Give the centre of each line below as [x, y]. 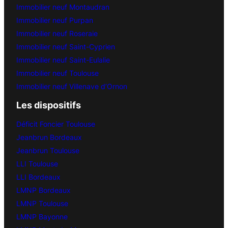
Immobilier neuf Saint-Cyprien [66, 47]
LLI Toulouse [37, 164]
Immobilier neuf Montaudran [63, 7]
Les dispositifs [49, 105]
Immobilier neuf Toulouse [58, 73]
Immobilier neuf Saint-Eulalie [63, 60]
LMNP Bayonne [42, 217]
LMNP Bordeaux [44, 190]
